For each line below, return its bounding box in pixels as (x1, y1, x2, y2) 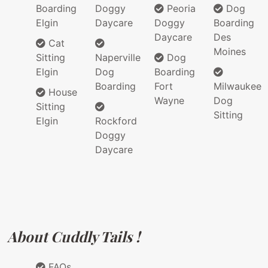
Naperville (95, 51, 141, 64)
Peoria (164, 2, 196, 15)
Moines (214, 45, 246, 58)
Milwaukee (214, 80, 261, 93)
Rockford (95, 115, 137, 127)
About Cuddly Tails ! (7, 227, 140, 246)
